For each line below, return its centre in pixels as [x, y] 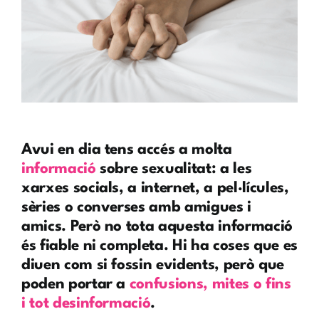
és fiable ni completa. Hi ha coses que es [159, 246]
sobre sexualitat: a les [174, 169]
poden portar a [75, 284]
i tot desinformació [86, 303]
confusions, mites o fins [210, 284]
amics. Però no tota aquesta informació [157, 226]
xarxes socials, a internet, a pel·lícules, [155, 188]
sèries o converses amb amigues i [136, 207]
